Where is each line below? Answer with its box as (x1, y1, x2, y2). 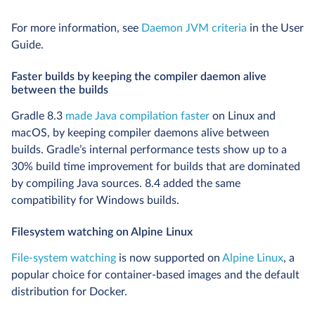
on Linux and (210, 110, 276, 122)
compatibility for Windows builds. (11, 195, 179, 207)
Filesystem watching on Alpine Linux (11, 226, 193, 238)
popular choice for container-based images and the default (11, 269, 300, 281)
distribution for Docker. (11, 286, 127, 298)
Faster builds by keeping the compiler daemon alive (11, 71, 266, 83)
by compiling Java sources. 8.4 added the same (11, 178, 240, 190)
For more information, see (11, 22, 141, 34)
